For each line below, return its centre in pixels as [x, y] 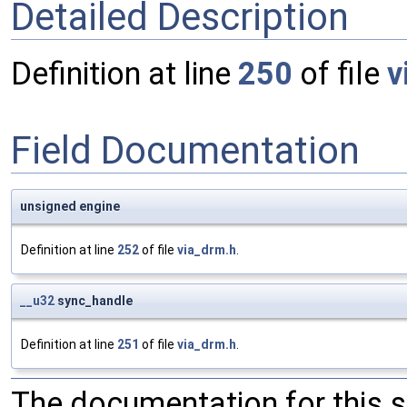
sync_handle [94, 301]
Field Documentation [185, 150]
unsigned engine [70, 207]
